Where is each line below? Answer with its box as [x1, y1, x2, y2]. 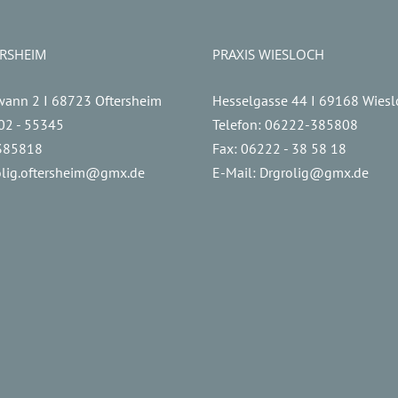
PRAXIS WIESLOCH [212, 45, 324, 63]
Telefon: [212, 115, 265, 133]
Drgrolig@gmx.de [259, 163, 369, 181]
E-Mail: [212, 163, 259, 181]
